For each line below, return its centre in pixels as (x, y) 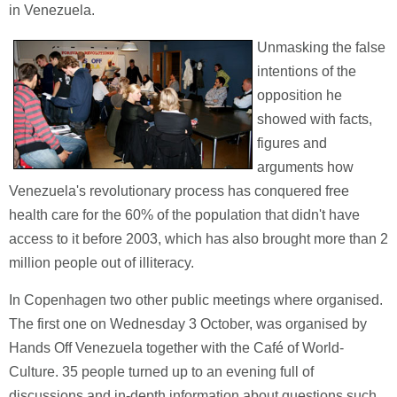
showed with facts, (315, 119)
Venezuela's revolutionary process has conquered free (179, 191)
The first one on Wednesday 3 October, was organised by (188, 324)
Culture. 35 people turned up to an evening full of (161, 372)
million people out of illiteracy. (101, 263)
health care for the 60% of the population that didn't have (184, 215)
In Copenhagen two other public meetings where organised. (196, 300)
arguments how (305, 167)
